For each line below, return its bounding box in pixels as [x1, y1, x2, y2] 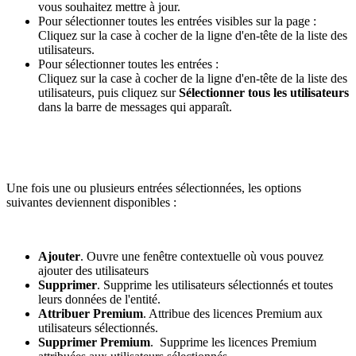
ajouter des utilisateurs [38, 264, 152, 278]
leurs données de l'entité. [38, 292, 161, 307]
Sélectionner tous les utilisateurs [179, 86, 349, 100]
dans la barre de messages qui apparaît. [38, 100, 232, 114]
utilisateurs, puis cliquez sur [38, 86, 179, 100]
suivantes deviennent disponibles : [6, 195, 176, 210]
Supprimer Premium [38, 335, 150, 350]
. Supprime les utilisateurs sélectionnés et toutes [97, 278, 333, 292]
